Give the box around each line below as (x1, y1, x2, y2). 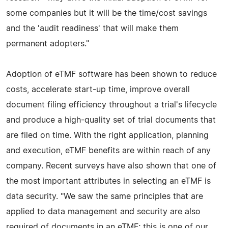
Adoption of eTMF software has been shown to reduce (6, 70, 217, 78)
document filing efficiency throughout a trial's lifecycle (6, 100, 217, 109)
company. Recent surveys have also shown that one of (6, 161, 216, 170)
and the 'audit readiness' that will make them (6, 24, 179, 33)
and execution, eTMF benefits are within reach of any (6, 146, 211, 155)
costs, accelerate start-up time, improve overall (6, 85, 190, 94)
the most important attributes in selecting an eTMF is (6, 177, 211, 185)
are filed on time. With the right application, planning (6, 131, 209, 139)
